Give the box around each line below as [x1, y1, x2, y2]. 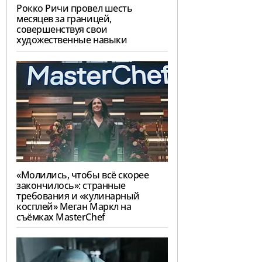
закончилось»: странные [16, 178, 126, 192]
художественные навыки [16, 33, 127, 46]
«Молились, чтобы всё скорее [16, 168, 149, 181]
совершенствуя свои [16, 22, 108, 36]
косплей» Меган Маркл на [16, 199, 132, 213]
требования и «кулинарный [16, 189, 140, 202]
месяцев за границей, [16, 12, 112, 25]
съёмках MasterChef [16, 210, 105, 223]
